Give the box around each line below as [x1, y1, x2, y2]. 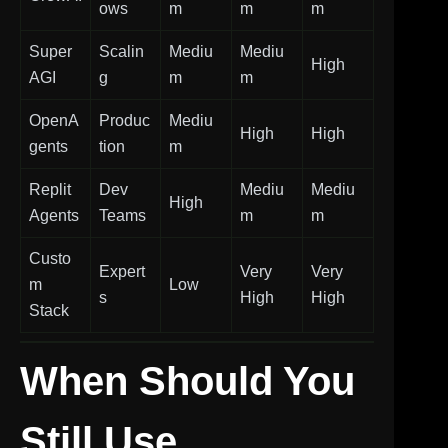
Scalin [99, 42, 144, 60]
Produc [99, 111, 150, 129]
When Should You [20, 358, 355, 403]
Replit [29, 180, 71, 198]
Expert [99, 262, 145, 280]
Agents [29, 206, 79, 224]
